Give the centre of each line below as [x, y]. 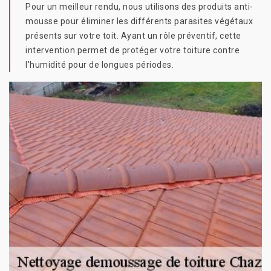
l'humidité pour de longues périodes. [100, 65]
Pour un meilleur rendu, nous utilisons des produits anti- [139, 7]
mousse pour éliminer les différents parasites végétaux [139, 21]
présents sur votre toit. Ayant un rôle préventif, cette [133, 36]
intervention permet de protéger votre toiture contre [132, 51]
